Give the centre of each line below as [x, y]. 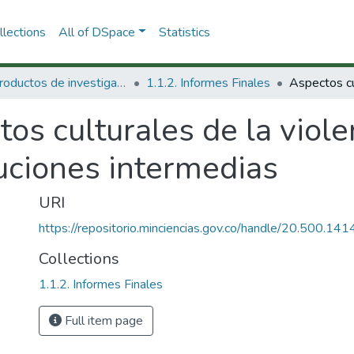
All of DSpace [96, 32]
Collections [79, 259]
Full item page [102, 321]
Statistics [184, 32]
